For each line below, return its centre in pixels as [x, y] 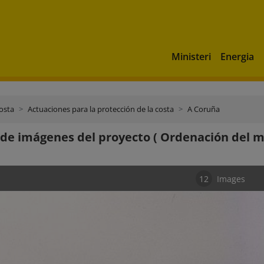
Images [231, 179]
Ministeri [191, 56]
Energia [237, 56]
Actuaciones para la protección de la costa [101, 109]
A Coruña [204, 109]
